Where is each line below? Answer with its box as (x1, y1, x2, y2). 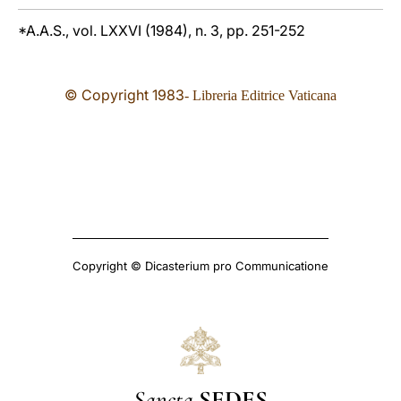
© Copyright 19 (64, 86, 166, 104)
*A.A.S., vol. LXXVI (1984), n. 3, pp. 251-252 (18, 21, 305, 39)
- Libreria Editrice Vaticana (184, 88, 337, 103)
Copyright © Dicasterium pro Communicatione (73, 259, 328, 273)
